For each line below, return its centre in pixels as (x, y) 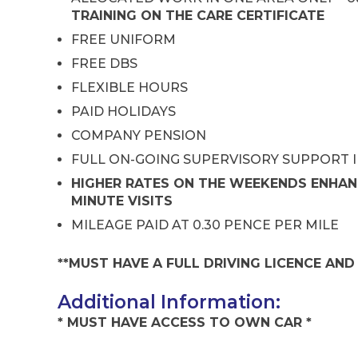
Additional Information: (169, 302)
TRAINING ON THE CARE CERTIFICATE (198, 16)
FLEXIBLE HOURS (129, 88)
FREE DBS (104, 64)
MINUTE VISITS (122, 201)
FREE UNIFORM (123, 40)
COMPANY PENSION (139, 136)
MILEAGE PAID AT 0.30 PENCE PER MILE (205, 225)
